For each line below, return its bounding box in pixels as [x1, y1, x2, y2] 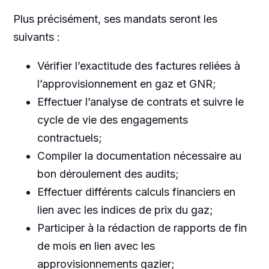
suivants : [13, 31, 60, 43]
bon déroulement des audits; [37, 168, 179, 180]
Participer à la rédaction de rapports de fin [37, 222, 247, 234]
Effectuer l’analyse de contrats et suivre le [37, 95, 244, 108]
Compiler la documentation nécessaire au [37, 150, 241, 162]
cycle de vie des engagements [37, 113, 188, 126]
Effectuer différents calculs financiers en [37, 186, 235, 198]
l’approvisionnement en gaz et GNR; [37, 77, 216, 90]
